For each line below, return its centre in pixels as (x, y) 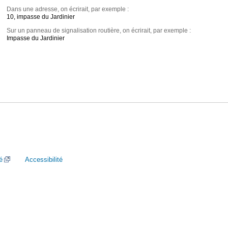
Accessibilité (44, 160)
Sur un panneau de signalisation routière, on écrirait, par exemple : (99, 31)
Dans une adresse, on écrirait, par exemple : (68, 9)
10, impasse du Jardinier (41, 17)
